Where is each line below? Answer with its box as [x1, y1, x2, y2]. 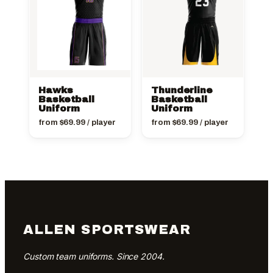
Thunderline [151, 85, 213, 95]
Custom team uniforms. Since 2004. [23, 250, 165, 261]
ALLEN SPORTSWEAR [23, 222, 191, 238]
